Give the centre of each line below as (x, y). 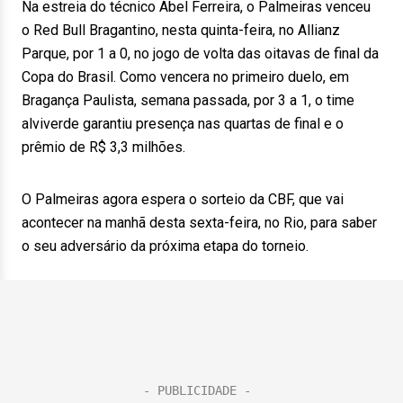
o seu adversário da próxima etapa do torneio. (165, 246)
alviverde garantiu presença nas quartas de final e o (183, 124)
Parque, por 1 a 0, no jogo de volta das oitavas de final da (200, 54)
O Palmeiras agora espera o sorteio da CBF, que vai (183, 199)
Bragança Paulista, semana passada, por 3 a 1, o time (188, 100)
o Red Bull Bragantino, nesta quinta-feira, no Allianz (181, 30)
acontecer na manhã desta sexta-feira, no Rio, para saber (199, 223)
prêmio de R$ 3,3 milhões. (103, 147)
